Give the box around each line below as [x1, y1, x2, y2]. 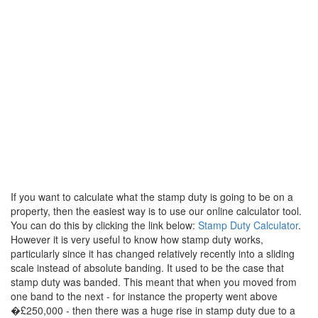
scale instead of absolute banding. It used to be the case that [11, 261, 284, 275]
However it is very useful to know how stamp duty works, [11, 232, 263, 247]
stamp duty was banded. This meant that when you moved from [11, 275, 297, 290]
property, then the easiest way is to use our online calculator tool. [11, 204, 302, 219]
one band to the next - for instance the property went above [11, 289, 278, 304]
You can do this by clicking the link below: [11, 218, 198, 233]
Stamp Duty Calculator [198, 218, 298, 233]
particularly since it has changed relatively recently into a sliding [11, 246, 295, 261]
